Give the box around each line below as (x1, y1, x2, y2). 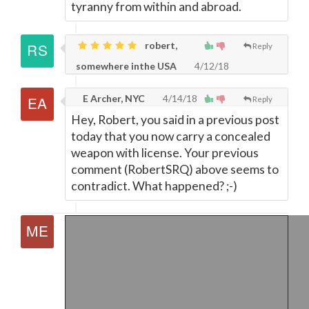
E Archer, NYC (81, 92, 145, 104)
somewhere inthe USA (76, 60, 177, 72)
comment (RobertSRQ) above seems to (71, 162, 279, 177)
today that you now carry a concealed (71, 129, 270, 143)
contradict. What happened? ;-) (71, 179, 237, 193)
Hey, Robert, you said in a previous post (71, 112, 279, 127)
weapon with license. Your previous (71, 146, 259, 160)
